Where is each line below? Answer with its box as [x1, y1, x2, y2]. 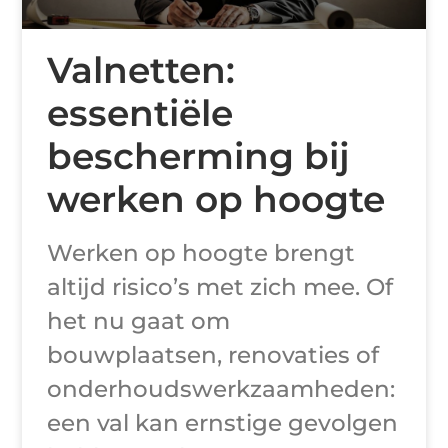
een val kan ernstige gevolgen [47, 409, 399, 438]
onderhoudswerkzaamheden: [47, 375, 396, 404]
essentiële [47, 91, 234, 136]
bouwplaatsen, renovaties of [47, 341, 380, 370]
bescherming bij [47, 134, 351, 179]
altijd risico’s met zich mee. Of [47, 273, 394, 302]
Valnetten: [47, 48, 236, 93]
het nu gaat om [47, 307, 231, 336]
